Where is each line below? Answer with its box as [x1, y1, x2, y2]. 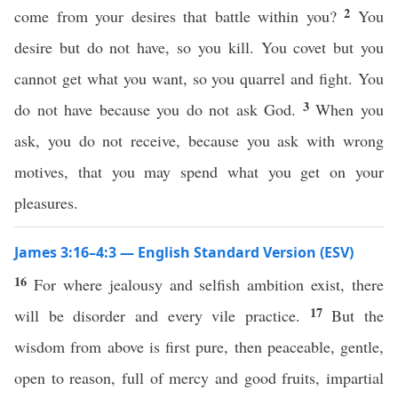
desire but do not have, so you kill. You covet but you [14, 36, 384, 58]
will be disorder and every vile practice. [14, 305, 310, 326]
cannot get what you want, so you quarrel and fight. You [14, 68, 384, 89]
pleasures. [14, 192, 78, 213]
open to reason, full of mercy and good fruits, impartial [14, 367, 384, 388]
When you [315, 99, 385, 120]
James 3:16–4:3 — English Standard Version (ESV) [14, 243, 354, 262]
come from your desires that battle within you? [14, 5, 345, 27]
